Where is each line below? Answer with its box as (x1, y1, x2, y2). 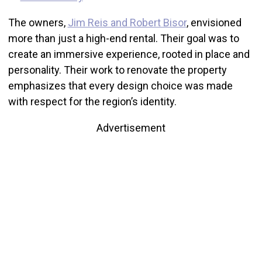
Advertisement (96, 122, 166, 135)
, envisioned (186, 16, 242, 29)
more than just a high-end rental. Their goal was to (8, 32, 239, 45)
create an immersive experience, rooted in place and (8, 48, 250, 61)
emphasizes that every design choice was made (8, 80, 233, 92)
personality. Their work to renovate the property (8, 64, 227, 77)
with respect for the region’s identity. (8, 95, 179, 108)
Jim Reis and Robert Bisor (67, 16, 187, 29)
